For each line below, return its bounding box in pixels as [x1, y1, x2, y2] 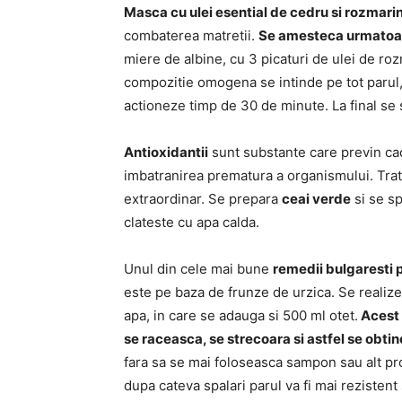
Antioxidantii [124, 144, 208, 161]
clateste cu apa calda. [124, 214, 259, 231]
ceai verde [282, 190, 351, 207]
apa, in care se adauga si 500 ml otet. [124, 307, 358, 324]
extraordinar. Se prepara [124, 190, 282, 207]
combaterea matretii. [124, 27, 258, 44]
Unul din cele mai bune [124, 260, 273, 277]
